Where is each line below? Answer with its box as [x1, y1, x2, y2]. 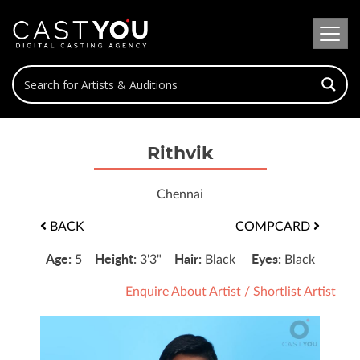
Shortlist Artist [253, 285, 336, 298]
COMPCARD [235, 220, 313, 233]
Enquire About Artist [125, 285, 241, 298]
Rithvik [146, 142, 214, 164]
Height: [94, 249, 140, 268]
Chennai [157, 188, 203, 201]
